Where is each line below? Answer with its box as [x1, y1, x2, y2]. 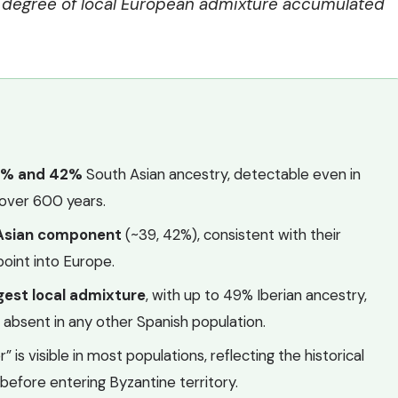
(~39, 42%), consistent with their [122, 224, 342, 244]
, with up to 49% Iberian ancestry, [146, 284, 368, 305]
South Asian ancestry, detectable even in [83, 163, 362, 184]
